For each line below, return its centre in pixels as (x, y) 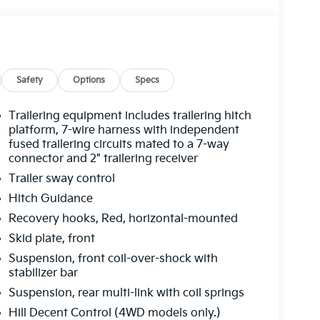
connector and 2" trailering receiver (103, 159)
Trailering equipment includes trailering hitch (130, 116)
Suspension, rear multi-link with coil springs (126, 294)
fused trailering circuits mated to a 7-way (119, 145)
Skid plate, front (51, 239)
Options (89, 80)
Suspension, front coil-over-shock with (113, 259)
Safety (30, 80)
